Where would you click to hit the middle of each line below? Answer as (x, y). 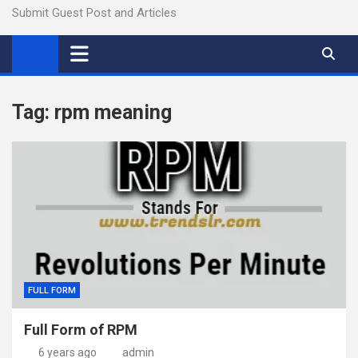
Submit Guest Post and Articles (94, 13)
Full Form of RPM (81, 330)
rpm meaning (113, 112)
